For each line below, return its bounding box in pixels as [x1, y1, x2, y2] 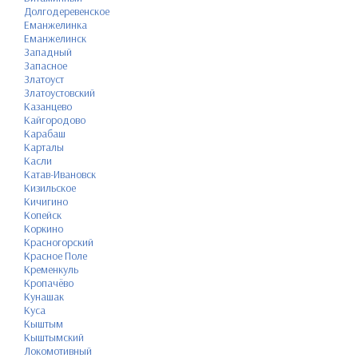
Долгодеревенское [24, 3, 109, 18]
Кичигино [24, 193, 68, 209]
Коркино [24, 221, 63, 236]
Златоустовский [24, 85, 95, 100]
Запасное [24, 58, 67, 73]
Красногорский [24, 234, 93, 249]
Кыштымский [24, 329, 84, 344]
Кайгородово [24, 112, 86, 127]
